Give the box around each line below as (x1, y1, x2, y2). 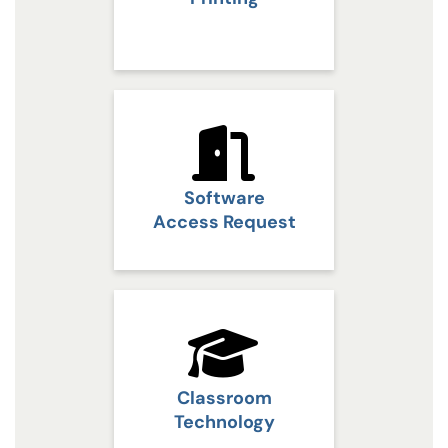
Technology (173, 409, 275, 434)
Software (183, 185, 265, 210)
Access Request (152, 209, 296, 234)
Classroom (176, 385, 272, 410)
